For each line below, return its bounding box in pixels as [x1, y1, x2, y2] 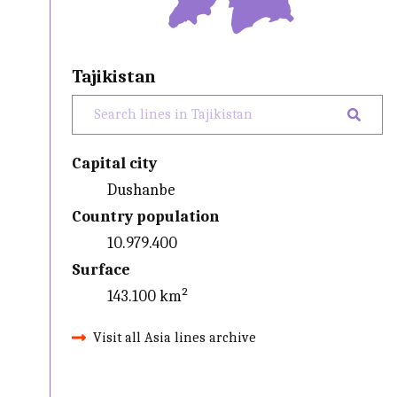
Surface [72, 260, 131, 279]
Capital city [72, 153, 158, 173]
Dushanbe [107, 180, 176, 199]
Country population [72, 206, 220, 226]
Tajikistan [72, 66, 157, 87]
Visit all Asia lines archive [93, 329, 257, 346]
